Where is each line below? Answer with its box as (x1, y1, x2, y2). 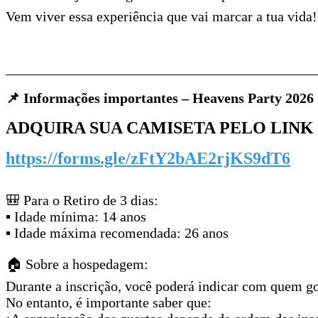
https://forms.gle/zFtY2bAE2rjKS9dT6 (6, 148, 290, 168)
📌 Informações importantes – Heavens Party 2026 (6, 89, 314, 106)
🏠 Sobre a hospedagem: (6, 256, 148, 272)
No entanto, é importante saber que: (6, 294, 212, 310)
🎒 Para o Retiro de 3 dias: (6, 192, 158, 208)
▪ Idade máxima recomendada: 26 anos (6, 224, 229, 241)
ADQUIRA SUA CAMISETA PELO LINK (6, 118, 314, 137)
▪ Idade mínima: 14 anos (6, 208, 146, 224)
